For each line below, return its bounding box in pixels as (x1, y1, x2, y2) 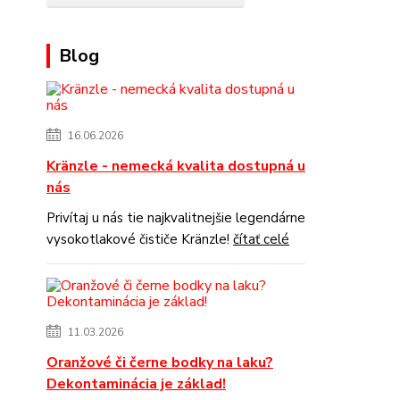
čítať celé (233, 229, 289, 248)
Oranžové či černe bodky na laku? (46, 352, 273, 372)
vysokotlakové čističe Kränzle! (46, 229, 233, 248)
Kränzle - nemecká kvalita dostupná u (46, 155, 305, 176)
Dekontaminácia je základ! (46, 373, 226, 394)
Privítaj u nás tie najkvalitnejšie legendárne (46, 208, 305, 227)
